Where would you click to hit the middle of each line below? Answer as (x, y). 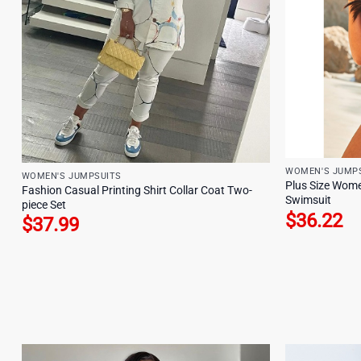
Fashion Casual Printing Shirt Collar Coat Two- (137, 190)
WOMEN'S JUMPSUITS (71, 176)
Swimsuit (309, 201)
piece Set (44, 205)
